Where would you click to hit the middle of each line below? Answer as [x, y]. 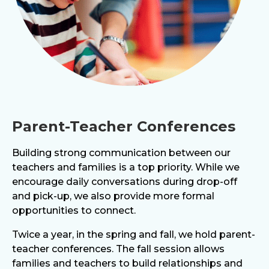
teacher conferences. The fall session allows [118, 249]
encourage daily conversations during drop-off [125, 182]
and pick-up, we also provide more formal [113, 196]
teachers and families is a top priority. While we [126, 167]
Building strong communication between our [121, 153]
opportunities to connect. [74, 210]
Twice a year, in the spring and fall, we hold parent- [134, 234]
